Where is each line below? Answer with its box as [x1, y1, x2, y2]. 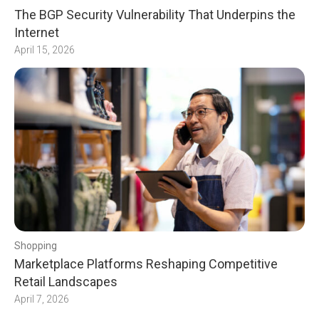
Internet [14, 25, 59, 41]
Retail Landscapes [14, 274, 117, 290]
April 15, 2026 [14, 44, 75, 56]
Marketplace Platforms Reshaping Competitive [14, 256, 278, 272]
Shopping [14, 240, 57, 252]
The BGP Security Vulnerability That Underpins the [14, 7, 296, 23]
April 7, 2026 [14, 293, 69, 305]
